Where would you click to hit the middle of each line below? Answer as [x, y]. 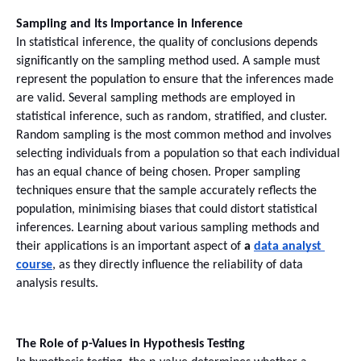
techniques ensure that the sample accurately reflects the [166, 191]
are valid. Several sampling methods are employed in [156, 99]
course [34, 266]
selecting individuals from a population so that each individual [178, 154]
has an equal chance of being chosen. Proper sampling [158, 173]
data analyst [288, 247]
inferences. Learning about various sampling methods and [168, 228]
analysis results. [57, 284]
